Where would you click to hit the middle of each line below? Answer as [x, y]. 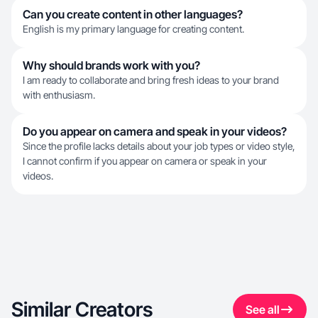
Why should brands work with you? [111, 65]
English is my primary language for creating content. [133, 29]
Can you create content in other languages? [133, 14]
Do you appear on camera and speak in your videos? [155, 131]
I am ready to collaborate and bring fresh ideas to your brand [151, 80]
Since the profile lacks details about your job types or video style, [159, 146]
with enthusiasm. [59, 95]
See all [263, 309]
